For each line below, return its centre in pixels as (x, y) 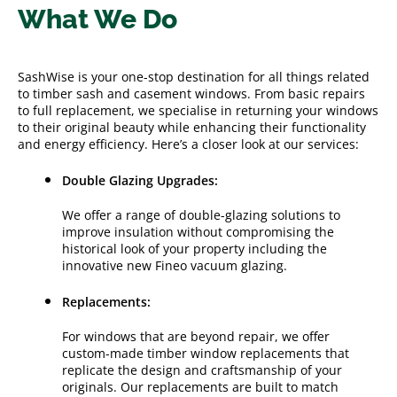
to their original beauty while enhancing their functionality (192, 127)
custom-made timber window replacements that (206, 353)
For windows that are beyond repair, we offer (196, 336)
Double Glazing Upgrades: (140, 180)
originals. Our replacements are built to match (200, 386)
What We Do (97, 19)
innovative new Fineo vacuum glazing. (175, 265)
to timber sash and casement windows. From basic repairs (191, 93)
